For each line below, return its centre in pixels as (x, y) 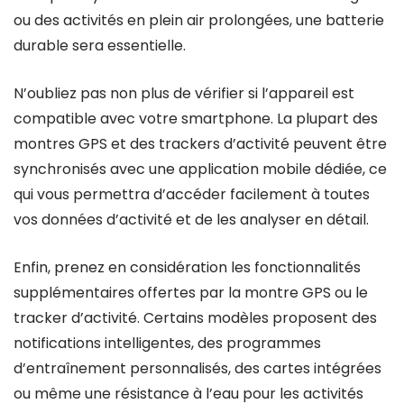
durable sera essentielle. (100, 46)
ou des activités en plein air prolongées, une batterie (199, 20)
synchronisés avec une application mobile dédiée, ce (200, 169)
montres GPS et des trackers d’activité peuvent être (200, 144)
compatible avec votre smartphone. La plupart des (196, 119)
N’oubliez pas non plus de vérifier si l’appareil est (184, 93)
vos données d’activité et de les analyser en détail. (191, 220)
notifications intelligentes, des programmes (167, 343)
